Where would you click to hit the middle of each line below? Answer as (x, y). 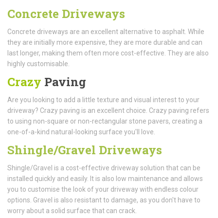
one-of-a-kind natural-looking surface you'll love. (81, 132)
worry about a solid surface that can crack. (72, 210)
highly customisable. (38, 64)
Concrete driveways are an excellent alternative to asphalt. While (106, 31)
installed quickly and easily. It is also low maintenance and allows (105, 178)
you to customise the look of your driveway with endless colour (103, 189)
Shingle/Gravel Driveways (85, 150)
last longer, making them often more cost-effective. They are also (108, 53)
